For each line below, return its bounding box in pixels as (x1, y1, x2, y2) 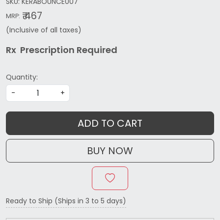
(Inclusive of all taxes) (6, 25, 82, 35)
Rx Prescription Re (6, 44, 87, 56)
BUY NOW (87, 144, 133, 158)
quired (87, 44, 117, 56)
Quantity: (6, 72, 38, 82)
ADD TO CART (78, 116, 142, 131)
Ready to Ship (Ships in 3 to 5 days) (6, 196, 126, 206)
